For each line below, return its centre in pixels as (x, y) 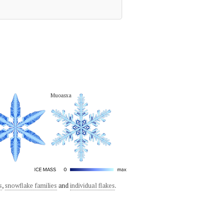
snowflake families (31, 185)
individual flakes (92, 185)
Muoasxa (61, 95)
